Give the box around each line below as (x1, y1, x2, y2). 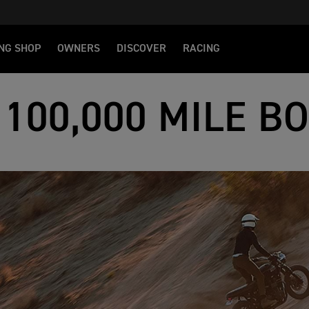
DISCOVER (117, 43, 166, 54)
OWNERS (57, 43, 100, 54)
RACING (183, 43, 220, 54)
